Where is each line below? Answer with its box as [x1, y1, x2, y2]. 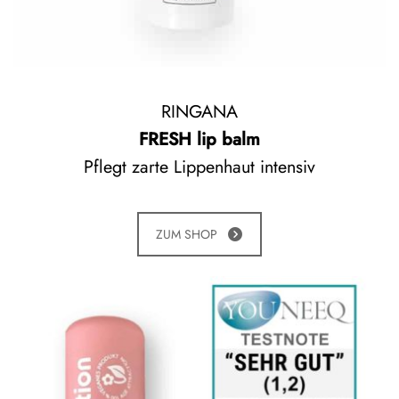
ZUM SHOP [156, 225, 217, 244]
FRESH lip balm [139, 126, 260, 152]
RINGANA [161, 99, 238, 125]
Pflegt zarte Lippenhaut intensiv [84, 154, 315, 180]
